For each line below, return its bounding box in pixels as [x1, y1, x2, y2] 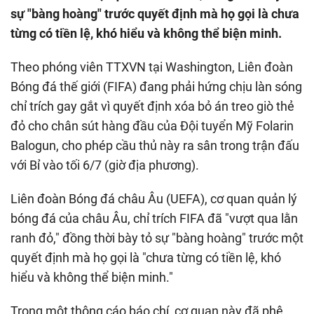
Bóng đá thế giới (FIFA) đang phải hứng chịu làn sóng [11, 78, 302, 94]
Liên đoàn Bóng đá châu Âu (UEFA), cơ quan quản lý [11, 191, 297, 206]
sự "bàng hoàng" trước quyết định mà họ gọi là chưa [11, 6, 299, 21]
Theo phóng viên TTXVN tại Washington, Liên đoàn [11, 59, 293, 74]
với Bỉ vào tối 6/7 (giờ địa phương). [11, 157, 199, 172]
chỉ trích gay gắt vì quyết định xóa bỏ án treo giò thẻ [11, 98, 294, 114]
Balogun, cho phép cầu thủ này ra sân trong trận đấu [11, 137, 299, 153]
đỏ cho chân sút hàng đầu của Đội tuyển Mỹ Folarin [11, 118, 294, 133]
